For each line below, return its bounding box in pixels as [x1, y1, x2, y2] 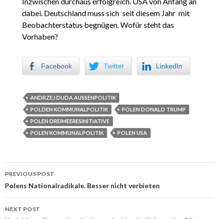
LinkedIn [155, 62, 182, 70]
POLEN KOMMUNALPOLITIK [30, 130, 104, 136]
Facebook [41, 62, 72, 70]
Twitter [103, 62, 124, 70]
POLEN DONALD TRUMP [121, 106, 186, 113]
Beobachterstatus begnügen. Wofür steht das [22, 20, 174, 30]
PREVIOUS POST [5, 170, 54, 178]
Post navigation [5, 180, 95, 197]
